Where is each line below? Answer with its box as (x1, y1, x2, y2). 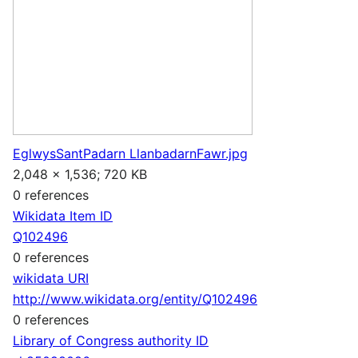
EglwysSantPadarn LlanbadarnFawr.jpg (13, 145, 248, 161)
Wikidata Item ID (13, 207, 113, 224)
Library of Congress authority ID (13, 332, 209, 348)
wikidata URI (13, 269, 89, 286)
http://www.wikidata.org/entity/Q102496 (13, 290, 257, 307)
